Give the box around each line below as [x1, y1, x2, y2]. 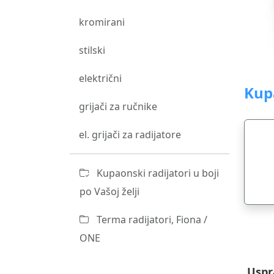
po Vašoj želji [80, 185, 139, 198]
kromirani [79, 15, 125, 29]
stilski [79, 43, 105, 57]
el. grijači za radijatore [79, 128, 181, 141]
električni [79, 72, 122, 85]
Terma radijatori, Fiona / [94, 213, 207, 226]
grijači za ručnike [79, 100, 157, 113]
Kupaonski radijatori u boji [94, 166, 219, 180]
